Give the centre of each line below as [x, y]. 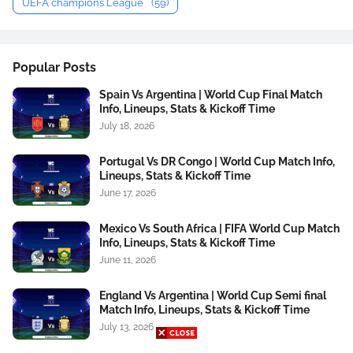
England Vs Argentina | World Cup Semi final [213, 295]
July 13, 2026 [126, 327]
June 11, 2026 [128, 260]
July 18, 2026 [127, 126]
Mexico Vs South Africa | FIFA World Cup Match [219, 229]
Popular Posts [54, 67]
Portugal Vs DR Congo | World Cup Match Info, [217, 162]
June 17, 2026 [128, 193]
